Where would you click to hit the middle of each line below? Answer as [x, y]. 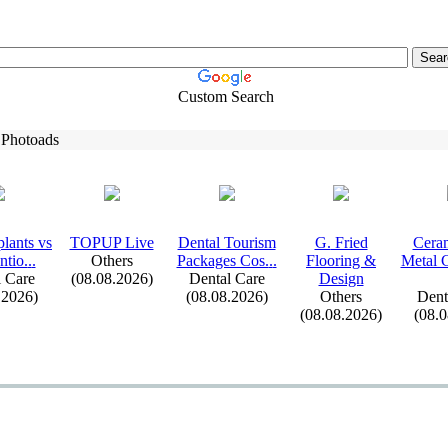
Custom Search [225, 96]
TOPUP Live [111, 242]
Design [341, 278]
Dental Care [226, 278]
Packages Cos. [222, 260]
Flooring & [341, 260]
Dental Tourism [226, 242]
